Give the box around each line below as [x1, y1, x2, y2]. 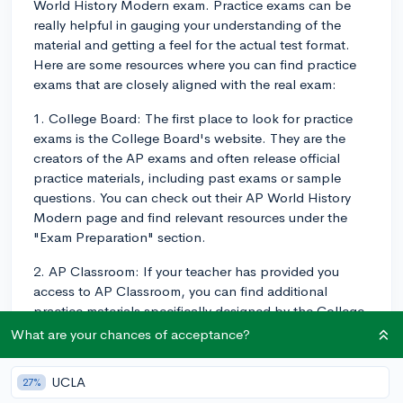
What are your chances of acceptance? [11, 326, 250, 343]
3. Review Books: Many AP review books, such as [33, 375, 336, 393]
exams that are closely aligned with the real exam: [33, 75, 336, 93]
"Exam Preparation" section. [33, 228, 206, 246]
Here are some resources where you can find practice [33, 55, 356, 73]
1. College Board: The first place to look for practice [33, 109, 353, 127]
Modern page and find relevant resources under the [33, 208, 347, 226]
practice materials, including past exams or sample [33, 168, 341, 186]
